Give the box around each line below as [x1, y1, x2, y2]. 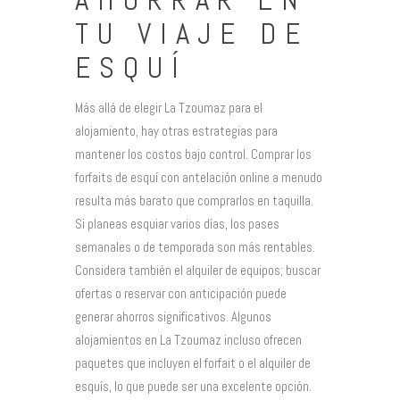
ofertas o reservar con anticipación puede [75, 284, 287, 302]
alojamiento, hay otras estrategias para [75, 121, 278, 139]
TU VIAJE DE [75, 15, 309, 54]
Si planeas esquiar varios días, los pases [75, 214, 279, 232]
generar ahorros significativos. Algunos [75, 307, 271, 325]
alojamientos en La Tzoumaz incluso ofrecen [75, 330, 302, 348]
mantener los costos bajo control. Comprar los [75, 145, 312, 162]
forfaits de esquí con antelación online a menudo [75, 168, 322, 186]
